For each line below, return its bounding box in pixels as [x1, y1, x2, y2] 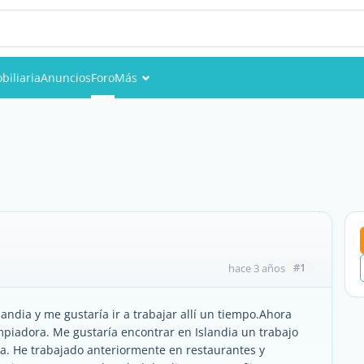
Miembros [123, 144, 178, 159]
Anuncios [41, 70, 91, 85]
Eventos [123, 108, 165, 123]
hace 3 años [228, 260, 285, 275]
